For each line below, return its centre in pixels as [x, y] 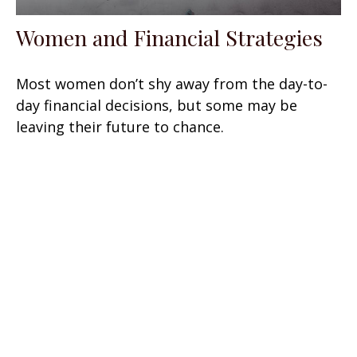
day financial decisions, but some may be [157, 105]
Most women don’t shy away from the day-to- [172, 83]
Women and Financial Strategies [169, 37]
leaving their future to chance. [120, 126]
